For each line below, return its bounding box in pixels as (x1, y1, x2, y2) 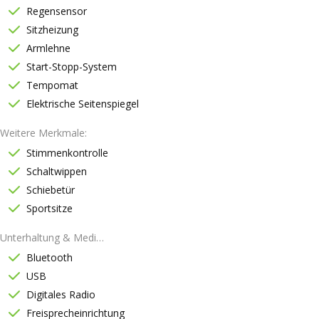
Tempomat (26, 78, 78, 92)
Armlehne (26, 41, 70, 55)
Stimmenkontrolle (26, 146, 108, 159)
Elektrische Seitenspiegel (26, 97, 139, 110)
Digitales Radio (26, 288, 95, 301)
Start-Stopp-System (26, 60, 117, 73)
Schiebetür (26, 183, 75, 197)
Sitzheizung (26, 23, 78, 36)
